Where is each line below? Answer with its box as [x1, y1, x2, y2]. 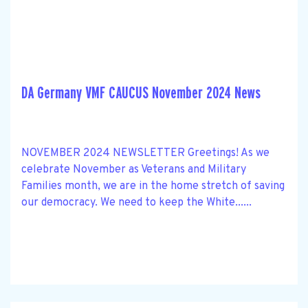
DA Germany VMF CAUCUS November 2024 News [21, 84, 261, 102]
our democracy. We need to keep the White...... [21, 195, 252, 210]
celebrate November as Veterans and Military [21, 162, 246, 177]
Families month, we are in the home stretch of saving [21, 179, 285, 193]
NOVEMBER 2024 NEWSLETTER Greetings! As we [21, 146, 269, 160]
